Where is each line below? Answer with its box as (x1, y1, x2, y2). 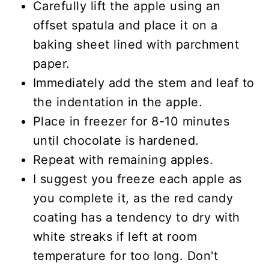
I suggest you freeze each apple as (32, 171, 242, 186)
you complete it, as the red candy (32, 190, 234, 205)
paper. (32, 56, 70, 71)
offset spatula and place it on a (32, 17, 218, 32)
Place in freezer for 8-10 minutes (32, 113, 230, 128)
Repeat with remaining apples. (32, 152, 214, 167)
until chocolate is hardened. (32, 133, 199, 148)
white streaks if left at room (32, 229, 198, 244)
